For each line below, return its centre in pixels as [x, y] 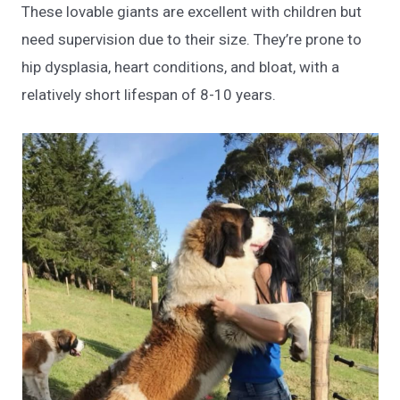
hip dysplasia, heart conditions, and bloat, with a [181, 67]
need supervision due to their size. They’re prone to [192, 39]
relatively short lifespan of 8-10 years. [149, 94]
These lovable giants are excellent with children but [192, 11]
